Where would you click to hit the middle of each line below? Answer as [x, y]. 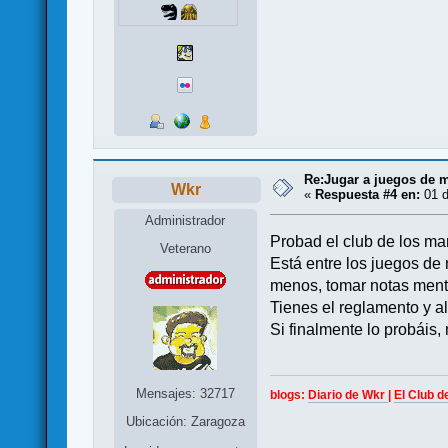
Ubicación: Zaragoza [185, 422]
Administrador [185, 221]
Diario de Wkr [348, 395]
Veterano [185, 249]
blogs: [289, 395]
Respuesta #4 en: [368, 194]
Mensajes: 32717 [185, 394]
